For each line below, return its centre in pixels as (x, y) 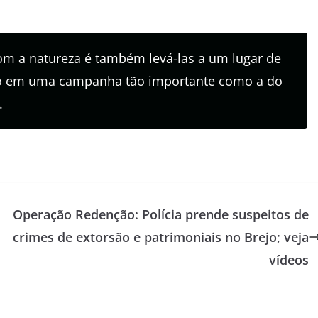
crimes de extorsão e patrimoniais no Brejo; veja (160, 237)
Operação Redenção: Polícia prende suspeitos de (160, 214)
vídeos (289, 259)
